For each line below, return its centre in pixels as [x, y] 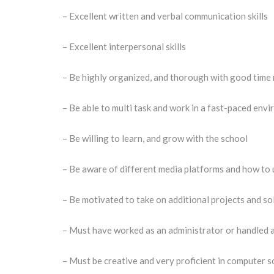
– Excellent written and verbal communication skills [165, 16]
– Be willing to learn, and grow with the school [155, 138]
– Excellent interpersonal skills [124, 46]
